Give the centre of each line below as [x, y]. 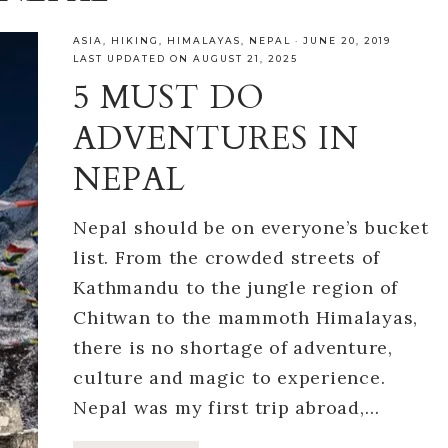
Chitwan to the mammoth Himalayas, [246, 317]
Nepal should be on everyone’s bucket [251, 227]
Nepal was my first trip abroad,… [226, 407]
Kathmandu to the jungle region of [236, 287]
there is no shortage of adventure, [233, 347]
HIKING [135, 40]
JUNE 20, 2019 [347, 40]
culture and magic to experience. [229, 377]
